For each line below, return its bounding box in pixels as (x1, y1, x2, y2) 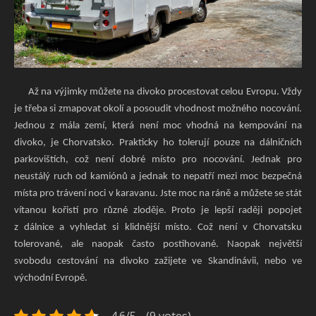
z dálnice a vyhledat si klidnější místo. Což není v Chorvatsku (14, 221, 302, 233)
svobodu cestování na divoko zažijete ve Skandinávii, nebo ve (14, 255, 302, 267)
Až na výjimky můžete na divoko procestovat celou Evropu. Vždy (14, 86, 302, 97)
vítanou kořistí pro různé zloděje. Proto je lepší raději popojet (14, 205, 302, 216)
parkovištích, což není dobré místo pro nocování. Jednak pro (14, 154, 302, 165)
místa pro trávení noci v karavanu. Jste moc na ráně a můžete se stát (14, 188, 302, 199)
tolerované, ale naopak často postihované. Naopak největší (14, 238, 302, 250)
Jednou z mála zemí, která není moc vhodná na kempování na (14, 120, 302, 131)
